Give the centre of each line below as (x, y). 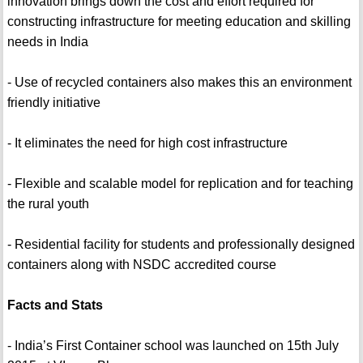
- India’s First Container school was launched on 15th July (173, 346)
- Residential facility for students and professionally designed (181, 245)
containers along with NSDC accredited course (141, 265)
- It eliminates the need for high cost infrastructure (147, 143)
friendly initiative (53, 103)
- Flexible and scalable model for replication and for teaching (180, 184)
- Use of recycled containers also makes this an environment (179, 83)
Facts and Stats (55, 305)
